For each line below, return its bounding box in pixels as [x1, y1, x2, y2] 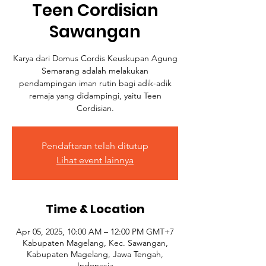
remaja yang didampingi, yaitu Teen [28, 90, 161, 101]
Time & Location [45, 201, 145, 217]
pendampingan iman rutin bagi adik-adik [18, 78, 172, 88]
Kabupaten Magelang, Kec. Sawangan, [22, 237, 168, 248]
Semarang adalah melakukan [42, 65, 148, 76]
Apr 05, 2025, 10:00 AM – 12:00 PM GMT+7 [16, 226, 174, 237]
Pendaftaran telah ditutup [42, 140, 148, 151]
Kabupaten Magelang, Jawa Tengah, [27, 249, 163, 259]
